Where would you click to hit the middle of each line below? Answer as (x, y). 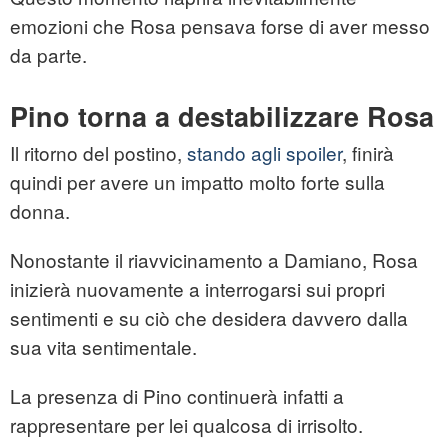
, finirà (368, 153)
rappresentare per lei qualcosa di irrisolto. (186, 425)
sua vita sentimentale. (103, 347)
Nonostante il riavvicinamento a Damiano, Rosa (214, 260)
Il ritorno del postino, (98, 153)
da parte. (48, 55)
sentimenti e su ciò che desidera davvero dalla (209, 318)
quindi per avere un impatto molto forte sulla (197, 182)
